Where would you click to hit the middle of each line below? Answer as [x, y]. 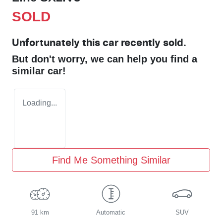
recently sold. [152, 43]
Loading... [40, 103]
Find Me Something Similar [111, 160]
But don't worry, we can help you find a [105, 59]
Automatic [111, 213]
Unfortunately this [57, 43]
